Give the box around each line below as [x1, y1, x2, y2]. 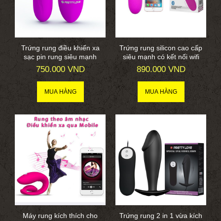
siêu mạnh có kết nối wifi [122, 53, 199, 61]
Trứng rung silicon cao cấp [119, 44, 202, 52]
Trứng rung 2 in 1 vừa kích [119, 212, 202, 220]
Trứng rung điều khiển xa [21, 44, 100, 52]
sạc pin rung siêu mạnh [24, 53, 97, 61]
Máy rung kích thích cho [23, 212, 98, 220]
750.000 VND [36, 65, 85, 74]
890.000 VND [136, 65, 185, 74]
